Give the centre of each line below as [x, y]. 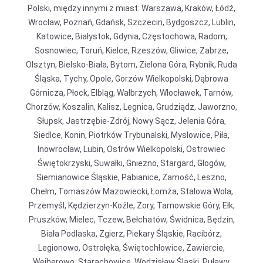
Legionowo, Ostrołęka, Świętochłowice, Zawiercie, [131, 248]
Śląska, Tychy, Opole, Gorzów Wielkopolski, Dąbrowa [131, 79]
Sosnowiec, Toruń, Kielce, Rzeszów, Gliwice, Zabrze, [131, 50]
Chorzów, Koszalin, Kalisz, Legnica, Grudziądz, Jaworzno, [131, 107]
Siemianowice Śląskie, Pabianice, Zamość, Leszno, [131, 177]
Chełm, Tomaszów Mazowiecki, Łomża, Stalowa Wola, [131, 191]
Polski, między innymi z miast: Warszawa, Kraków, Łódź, [131, 8]
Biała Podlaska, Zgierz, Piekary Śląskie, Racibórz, [131, 234]
